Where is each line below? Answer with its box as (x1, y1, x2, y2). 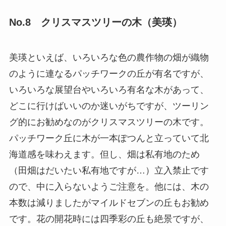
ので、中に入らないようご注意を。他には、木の (9, 181, 209, 192)
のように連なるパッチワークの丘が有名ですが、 (9, 68, 209, 79)
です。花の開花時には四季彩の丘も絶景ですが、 (9, 213, 209, 224)
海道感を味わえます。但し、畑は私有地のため (9, 149, 200, 159)
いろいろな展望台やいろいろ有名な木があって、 (9, 84, 209, 95)
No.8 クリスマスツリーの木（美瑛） (9, 17, 182, 28)
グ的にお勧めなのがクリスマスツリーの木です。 (9, 117, 209, 127)
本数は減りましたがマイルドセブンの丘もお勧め (9, 197, 209, 208)
